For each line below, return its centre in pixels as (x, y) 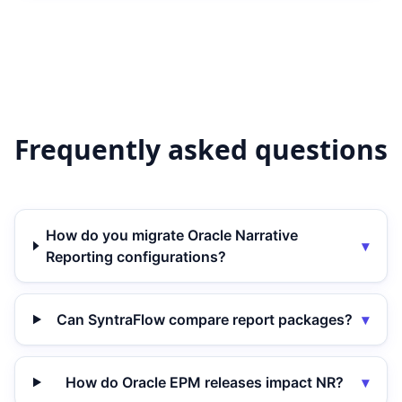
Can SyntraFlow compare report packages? (205, 319)
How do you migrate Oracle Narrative (172, 235)
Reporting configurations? (136, 257)
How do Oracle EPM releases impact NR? (205, 382)
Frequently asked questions (201, 149)
